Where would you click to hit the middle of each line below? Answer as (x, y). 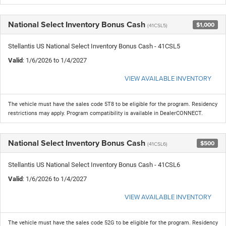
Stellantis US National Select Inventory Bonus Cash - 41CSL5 (94, 46)
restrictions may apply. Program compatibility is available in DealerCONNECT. (105, 114)
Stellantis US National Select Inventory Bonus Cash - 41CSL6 (94, 165)
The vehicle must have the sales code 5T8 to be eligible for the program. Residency (113, 104)
